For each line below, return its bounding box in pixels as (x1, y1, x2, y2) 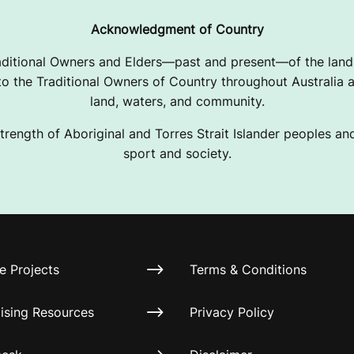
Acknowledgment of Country (90, 21, 264, 37)
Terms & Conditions (190, 262, 307, 277)
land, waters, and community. (89, 93, 265, 109)
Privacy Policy (190, 304, 274, 320)
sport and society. (122, 145, 232, 161)
